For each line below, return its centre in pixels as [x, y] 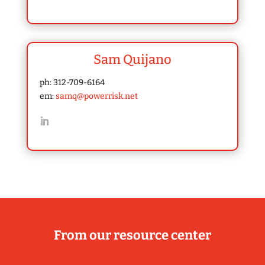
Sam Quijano [132, 60]
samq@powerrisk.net [96, 96]
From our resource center [132, 235]
